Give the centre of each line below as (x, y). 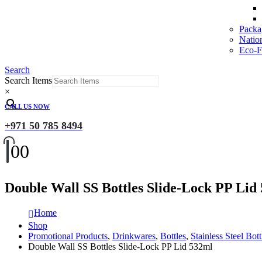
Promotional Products (68, 236)
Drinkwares (134, 236)
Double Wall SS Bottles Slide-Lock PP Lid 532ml (120, 246)
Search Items (28, 80)
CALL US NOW (27, 106)
